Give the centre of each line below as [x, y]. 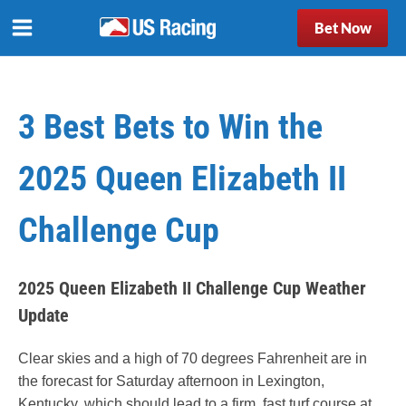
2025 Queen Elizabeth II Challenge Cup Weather [192, 288]
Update [43, 315]
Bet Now [343, 28]
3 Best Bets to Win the [170, 127]
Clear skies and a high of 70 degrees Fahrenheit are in [193, 358]
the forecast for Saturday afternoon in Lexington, [171, 381]
